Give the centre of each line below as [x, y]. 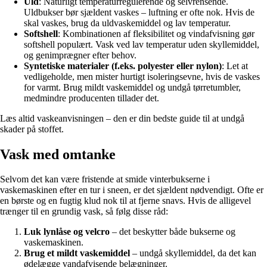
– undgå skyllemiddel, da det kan [193, 253]
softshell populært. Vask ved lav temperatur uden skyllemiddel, [142, 44]
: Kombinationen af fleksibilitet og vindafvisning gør [156, 33]
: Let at [235, 66]
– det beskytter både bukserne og [173, 232]
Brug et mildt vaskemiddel [77, 253]
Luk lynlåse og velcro [67, 232]
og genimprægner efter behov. [80, 55]
